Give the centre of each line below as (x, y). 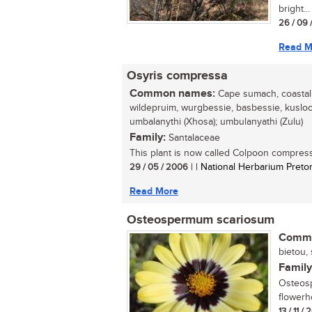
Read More (154, 191)
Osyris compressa (177, 76)
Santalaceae (193, 138)
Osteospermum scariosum (201, 220)
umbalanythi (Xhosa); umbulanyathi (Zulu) (216, 122)
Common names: (172, 94)
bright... (294, 9)
